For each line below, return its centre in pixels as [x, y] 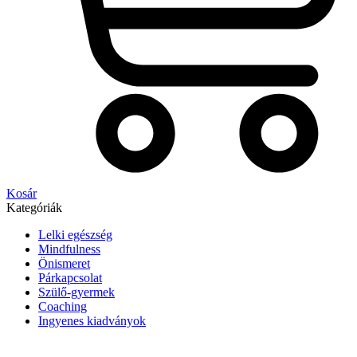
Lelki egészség [75, 235]
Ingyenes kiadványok [92, 321]
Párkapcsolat [70, 278]
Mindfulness [69, 249]
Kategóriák [34, 208]
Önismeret [64, 263]
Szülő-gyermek [76, 292]
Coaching [63, 306]
